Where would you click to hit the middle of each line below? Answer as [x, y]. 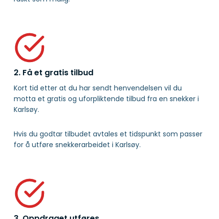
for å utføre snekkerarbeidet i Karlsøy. [77, 145]
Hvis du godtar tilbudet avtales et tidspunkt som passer [108, 134]
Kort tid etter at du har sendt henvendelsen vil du [98, 88]
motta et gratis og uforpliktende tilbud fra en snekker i [106, 99]
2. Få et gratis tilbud [54, 73]
